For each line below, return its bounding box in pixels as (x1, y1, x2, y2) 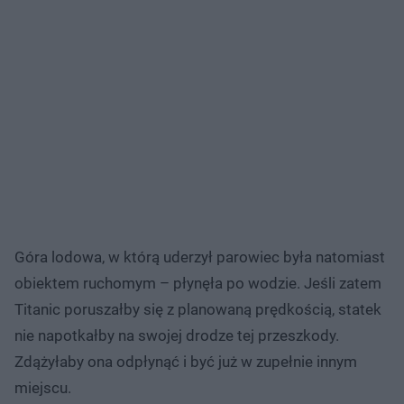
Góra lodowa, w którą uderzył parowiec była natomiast (14, 247, 385, 266)
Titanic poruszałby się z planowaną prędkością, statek (14, 299, 381, 318)
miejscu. (14, 378, 71, 397)
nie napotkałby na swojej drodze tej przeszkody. (14, 326, 339, 344)
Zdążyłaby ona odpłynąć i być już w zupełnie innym (14, 352, 357, 371)
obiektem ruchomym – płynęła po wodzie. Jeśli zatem (14, 273, 381, 292)
